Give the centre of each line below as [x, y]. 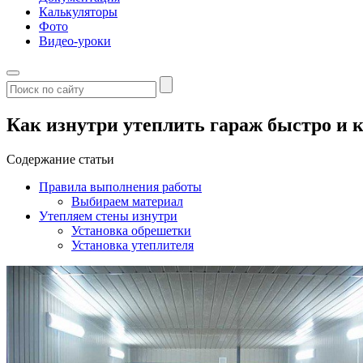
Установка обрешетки [131, 230]
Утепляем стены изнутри [108, 216]
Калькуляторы [78, 12]
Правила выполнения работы [120, 186]
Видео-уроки [75, 41]
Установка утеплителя [132, 245]
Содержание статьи [60, 159]
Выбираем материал [127, 201]
